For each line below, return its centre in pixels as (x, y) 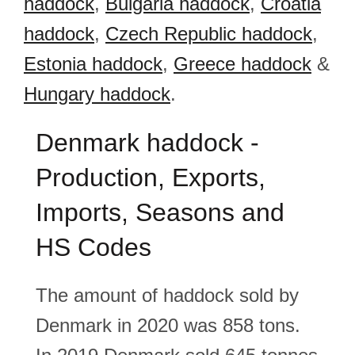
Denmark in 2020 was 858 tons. (168, 325)
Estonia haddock (93, 64)
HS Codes (94, 247)
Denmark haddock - (147, 143)
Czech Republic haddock (209, 34)
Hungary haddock (97, 94)
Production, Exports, (151, 177)
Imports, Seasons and (160, 212)
